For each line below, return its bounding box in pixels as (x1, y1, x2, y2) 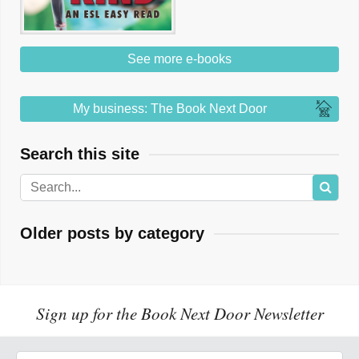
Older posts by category (20, 224, 204, 242)
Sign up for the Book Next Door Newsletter (35, 301, 324, 325)
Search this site (20, 144, 139, 163)
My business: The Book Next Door (72, 101, 267, 115)
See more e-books (127, 51, 232, 66)
